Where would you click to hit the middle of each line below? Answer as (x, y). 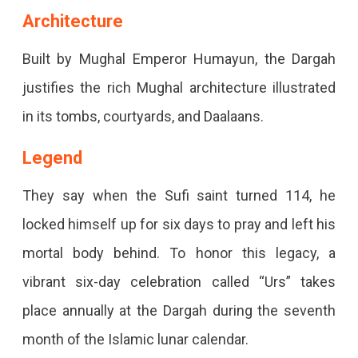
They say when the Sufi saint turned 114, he (179, 196)
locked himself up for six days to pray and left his (179, 225)
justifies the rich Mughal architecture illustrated (179, 88)
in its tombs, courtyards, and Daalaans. (143, 117)
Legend (52, 158)
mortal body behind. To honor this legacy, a (179, 253)
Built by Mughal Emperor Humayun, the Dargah (179, 59)
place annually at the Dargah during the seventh (179, 311)
